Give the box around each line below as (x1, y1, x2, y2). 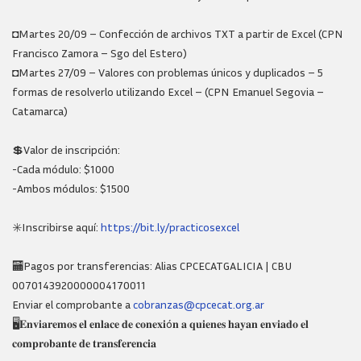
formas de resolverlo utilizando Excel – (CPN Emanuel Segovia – (12, 85, 324, 98)
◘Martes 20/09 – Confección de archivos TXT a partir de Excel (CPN (12, 27, 343, 40)
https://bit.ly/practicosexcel (101, 220, 239, 234)
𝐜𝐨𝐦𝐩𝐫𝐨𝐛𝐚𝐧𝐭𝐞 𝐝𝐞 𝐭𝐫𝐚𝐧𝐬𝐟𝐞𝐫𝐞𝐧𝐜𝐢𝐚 (12, 336, 156, 350)
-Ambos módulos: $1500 (12, 181, 130, 195)
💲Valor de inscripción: (12, 143, 120, 156)
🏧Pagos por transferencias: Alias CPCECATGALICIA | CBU (12, 259, 292, 272)
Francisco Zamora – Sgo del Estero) (12, 46, 187, 60)
